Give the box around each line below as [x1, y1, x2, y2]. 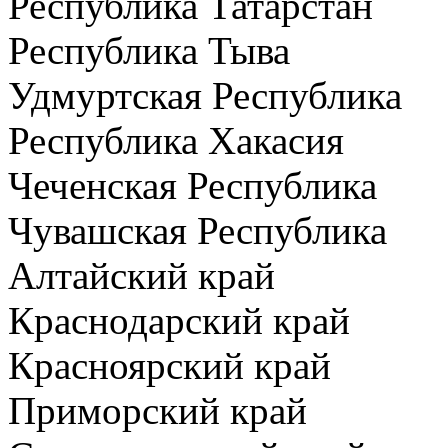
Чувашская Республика [8, 209, 387, 252]
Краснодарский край [8, 299, 350, 342]
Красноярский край [8, 344, 331, 387]
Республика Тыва [8, 29, 290, 72]
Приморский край [8, 389, 307, 432]
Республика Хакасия [8, 119, 344, 162]
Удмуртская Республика [8, 74, 402, 117]
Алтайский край [8, 254, 275, 297]
